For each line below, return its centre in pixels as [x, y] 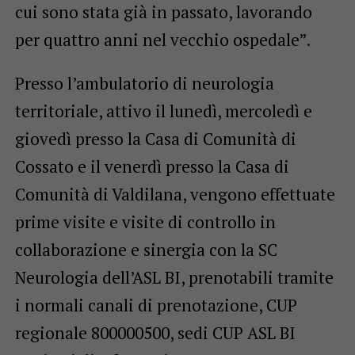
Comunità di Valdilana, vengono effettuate [175, 194]
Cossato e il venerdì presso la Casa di [152, 166]
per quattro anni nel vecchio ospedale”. [162, 39]
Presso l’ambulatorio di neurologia [144, 83]
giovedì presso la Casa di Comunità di [155, 138]
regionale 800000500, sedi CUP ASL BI [155, 332]
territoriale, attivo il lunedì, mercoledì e [163, 111]
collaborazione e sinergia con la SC [146, 249]
